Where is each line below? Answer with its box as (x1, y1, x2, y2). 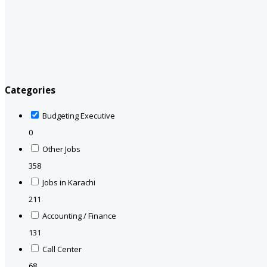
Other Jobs (42, 144, 80, 155)
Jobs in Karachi (42, 177, 95, 188)
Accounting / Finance (42, 210, 116, 222)
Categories (5, 84, 55, 97)
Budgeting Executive (42, 110, 115, 122)
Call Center (42, 244, 82, 255)
